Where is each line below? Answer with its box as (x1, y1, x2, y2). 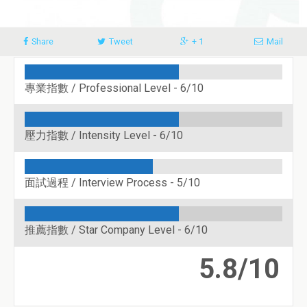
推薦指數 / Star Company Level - (25, 223, 184, 237)
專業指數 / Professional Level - (25, 82, 180, 95)
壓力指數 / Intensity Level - (25, 129, 160, 143)
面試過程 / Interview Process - (25, 176, 177, 190)
